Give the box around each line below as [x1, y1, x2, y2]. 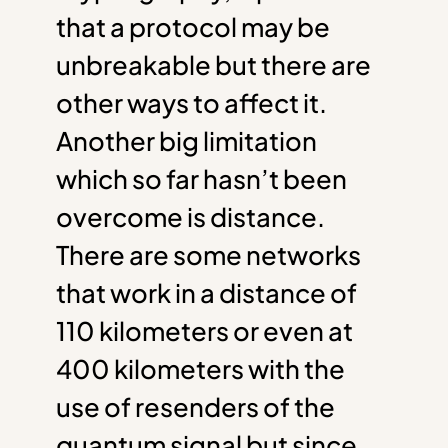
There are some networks [56, 238, 361, 272]
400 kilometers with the [56, 352, 345, 386]
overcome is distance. [56, 200, 325, 234]
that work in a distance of [56, 276, 357, 310]
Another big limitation [56, 124, 317, 158]
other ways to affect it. [56, 86, 327, 120]
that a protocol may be [56, 10, 330, 44]
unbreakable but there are [56, 48, 371, 82]
